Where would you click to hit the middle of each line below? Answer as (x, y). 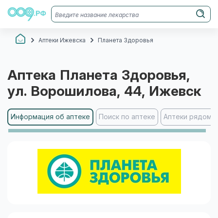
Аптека (34, 75)
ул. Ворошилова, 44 (74, 91)
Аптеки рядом (188, 117)
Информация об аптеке (50, 117)
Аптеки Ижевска (62, 40)
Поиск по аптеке (127, 117)
